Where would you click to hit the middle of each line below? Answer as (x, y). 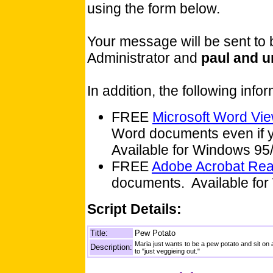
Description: (111, 247)
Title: (99, 233)
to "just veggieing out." (167, 251)
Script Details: (134, 209)
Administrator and (144, 58)
